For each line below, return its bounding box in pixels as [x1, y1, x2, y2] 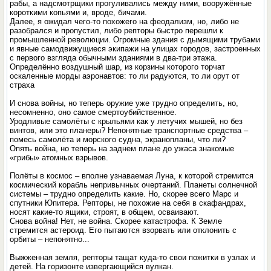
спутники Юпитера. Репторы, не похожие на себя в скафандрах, [10, 198, 247, 207]
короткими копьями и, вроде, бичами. [10, 8, 148, 17]
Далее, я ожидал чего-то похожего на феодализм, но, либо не [10, 17, 240, 26]
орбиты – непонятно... [10, 235, 90, 244]
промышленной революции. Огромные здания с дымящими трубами [10, 35, 261, 44]
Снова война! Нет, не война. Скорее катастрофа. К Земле [10, 217, 223, 226]
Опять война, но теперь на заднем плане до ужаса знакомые [10, 144, 235, 153]
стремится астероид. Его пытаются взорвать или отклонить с [10, 226, 237, 235]
